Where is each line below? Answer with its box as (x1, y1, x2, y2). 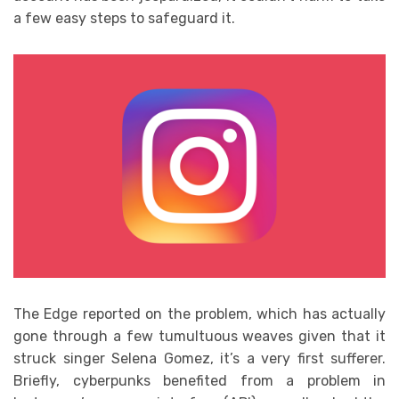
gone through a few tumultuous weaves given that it (13, 328, 386, 346)
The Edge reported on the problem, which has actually (13, 305, 386, 323)
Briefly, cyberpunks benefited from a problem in (13, 372, 386, 390)
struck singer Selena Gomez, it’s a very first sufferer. (13, 350, 386, 368)
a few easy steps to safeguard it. (13, 10, 235, 28)
